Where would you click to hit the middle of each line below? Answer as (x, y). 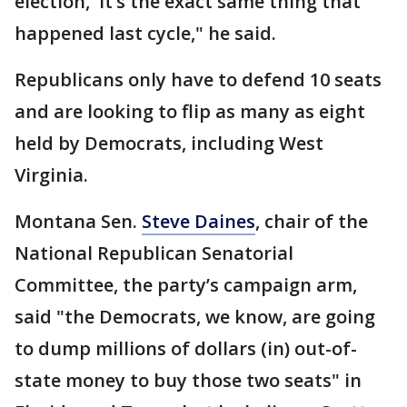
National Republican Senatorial (154, 253)
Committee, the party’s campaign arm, (186, 284)
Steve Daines (199, 221)
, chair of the (312, 221)
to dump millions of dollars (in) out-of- (186, 348)
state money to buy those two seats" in (188, 380)
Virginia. (51, 174)
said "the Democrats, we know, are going (195, 316)
